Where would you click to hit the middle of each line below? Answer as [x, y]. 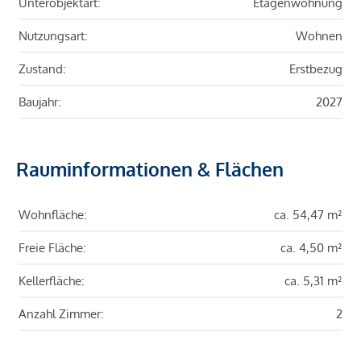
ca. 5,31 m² [313, 281]
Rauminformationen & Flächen [150, 169]
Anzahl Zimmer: [61, 314]
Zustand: [42, 69]
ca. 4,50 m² [311, 248]
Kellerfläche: [52, 281]
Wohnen [319, 36]
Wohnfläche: [53, 215]
